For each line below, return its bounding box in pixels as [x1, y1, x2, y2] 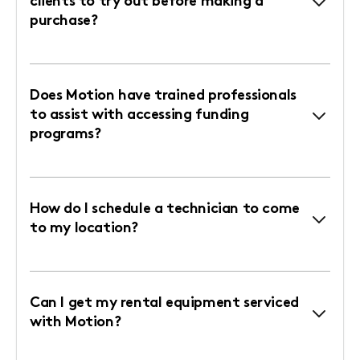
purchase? [30, 13, 98, 29]
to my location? [30, 220, 138, 236]
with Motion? [30, 314, 121, 330]
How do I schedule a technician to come [30, 201, 300, 217]
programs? [30, 126, 101, 142]
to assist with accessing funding [30, 107, 249, 123]
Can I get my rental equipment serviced [30, 295, 299, 311]
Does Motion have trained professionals [30, 88, 297, 104]
